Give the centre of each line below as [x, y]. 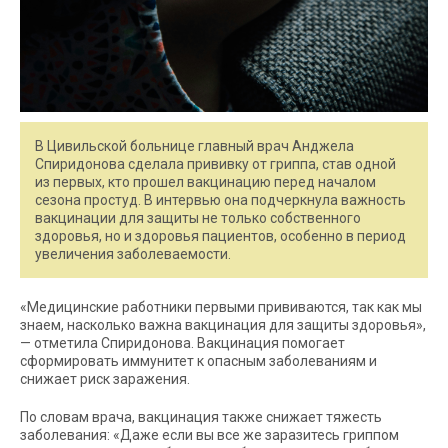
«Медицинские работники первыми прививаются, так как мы [221, 307]
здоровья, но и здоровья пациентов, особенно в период [220, 236]
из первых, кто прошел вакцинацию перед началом [205, 182]
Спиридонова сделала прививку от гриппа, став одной [215, 164]
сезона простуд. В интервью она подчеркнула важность [220, 200]
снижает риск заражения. [105, 379]
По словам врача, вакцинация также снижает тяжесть [201, 417]
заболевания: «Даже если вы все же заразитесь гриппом [209, 435]
